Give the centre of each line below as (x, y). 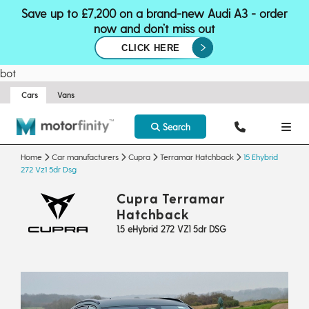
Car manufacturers (85, 157)
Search (175, 127)
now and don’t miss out (154, 28)
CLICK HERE (151, 48)
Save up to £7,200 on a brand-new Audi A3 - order (154, 13)
